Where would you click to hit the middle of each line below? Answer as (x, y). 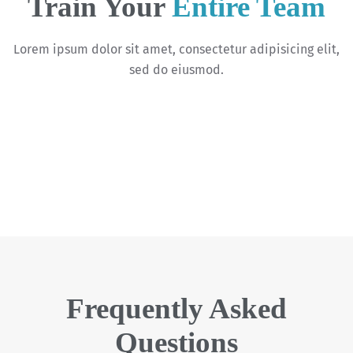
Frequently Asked (176, 309)
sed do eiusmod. (176, 70)
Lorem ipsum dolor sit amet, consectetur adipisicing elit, (176, 50)
